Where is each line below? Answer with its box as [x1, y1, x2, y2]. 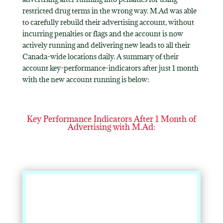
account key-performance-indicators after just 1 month [22, 63, 199, 73]
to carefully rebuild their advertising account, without [22, 17, 194, 27]
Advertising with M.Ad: [67, 121, 155, 132]
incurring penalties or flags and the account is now [22, 28, 183, 38]
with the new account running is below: [22, 74, 149, 84]
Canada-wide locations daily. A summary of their [22, 51, 179, 61]
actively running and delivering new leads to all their [22, 40, 190, 50]
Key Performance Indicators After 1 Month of [26, 113, 196, 124]
